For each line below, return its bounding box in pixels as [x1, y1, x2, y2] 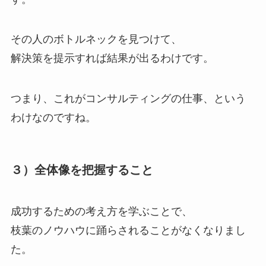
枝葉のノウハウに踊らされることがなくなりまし [10, 224, 246, 236]
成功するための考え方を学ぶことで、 [10, 205, 192, 217]
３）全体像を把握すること [10, 163, 153, 177]
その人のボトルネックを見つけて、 [10, 33, 182, 46]
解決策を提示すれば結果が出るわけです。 [10, 52, 214, 65]
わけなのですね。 [10, 112, 96, 124]
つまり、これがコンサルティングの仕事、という [10, 93, 246, 105]
